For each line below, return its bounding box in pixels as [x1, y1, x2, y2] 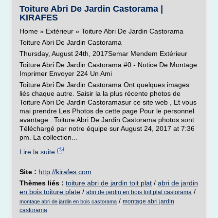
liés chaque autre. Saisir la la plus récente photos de [19, 90, 181, 97]
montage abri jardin [123, 198, 174, 205]
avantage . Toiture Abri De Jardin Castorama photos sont [19, 116, 194, 124]
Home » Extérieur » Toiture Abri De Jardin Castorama [19, 27, 183, 35]
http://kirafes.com [38, 168, 91, 176]
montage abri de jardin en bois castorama [19, 199, 117, 204]
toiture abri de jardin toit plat [66, 179, 152, 187]
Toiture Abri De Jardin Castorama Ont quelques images [19, 81, 189, 89]
